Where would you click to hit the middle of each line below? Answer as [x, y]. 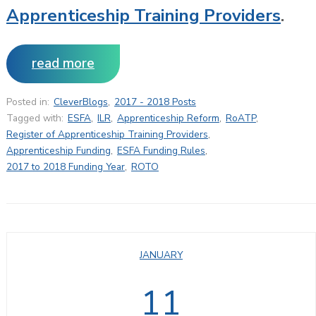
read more [63, 63]
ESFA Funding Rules [161, 150]
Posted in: [28, 102]
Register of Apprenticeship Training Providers [107, 134]
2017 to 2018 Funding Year [65, 166]
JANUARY [161, 255]
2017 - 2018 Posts [155, 102]
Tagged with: [35, 118]
